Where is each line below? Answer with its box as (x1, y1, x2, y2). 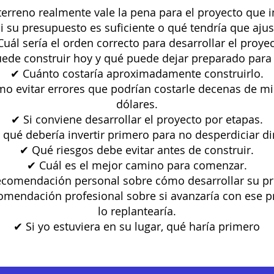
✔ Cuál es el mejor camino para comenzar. (26, 158, 247, 172)
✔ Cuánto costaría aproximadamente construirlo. (10, 66, 264, 81)
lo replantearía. (97, 204, 176, 218)
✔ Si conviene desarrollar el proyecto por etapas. (10, 112, 263, 127)
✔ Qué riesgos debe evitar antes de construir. (20, 143, 254, 157)
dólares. (116, 97, 158, 111)
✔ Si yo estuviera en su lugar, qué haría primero (13, 219, 260, 234)
